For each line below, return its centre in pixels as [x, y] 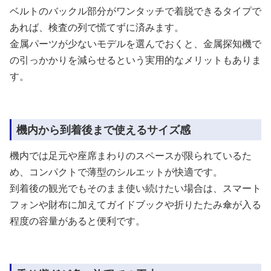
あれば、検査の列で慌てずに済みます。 [97, 27]
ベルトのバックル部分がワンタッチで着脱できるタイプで [135, 11]
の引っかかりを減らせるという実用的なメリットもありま [135, 60]
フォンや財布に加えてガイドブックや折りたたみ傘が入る [135, 204]
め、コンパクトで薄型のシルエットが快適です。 [116, 172]
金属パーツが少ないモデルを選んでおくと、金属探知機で [135, 44]
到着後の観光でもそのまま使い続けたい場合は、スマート [135, 188]
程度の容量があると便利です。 [77, 221]
